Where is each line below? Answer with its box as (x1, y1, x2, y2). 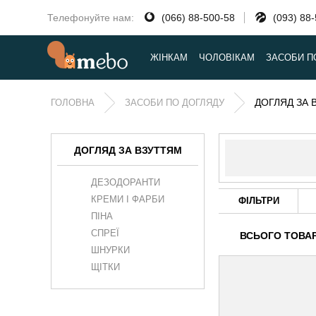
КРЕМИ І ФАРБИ (91, 193, 164, 205)
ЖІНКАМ (150, 52, 188, 63)
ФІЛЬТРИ (238, 195, 280, 206)
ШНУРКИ (91, 244, 130, 255)
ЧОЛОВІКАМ (199, 52, 255, 63)
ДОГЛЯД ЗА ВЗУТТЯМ (73, 144, 182, 156)
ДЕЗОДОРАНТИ (91, 176, 160, 188)
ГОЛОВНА (51, 97, 95, 108)
